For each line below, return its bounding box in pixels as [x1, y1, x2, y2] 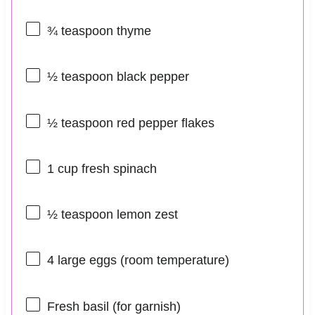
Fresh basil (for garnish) [46, 299, 181, 314]
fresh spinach [77, 161, 157, 176]
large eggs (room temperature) [53, 253, 229, 268]
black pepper [112, 70, 189, 84]
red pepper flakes [112, 115, 214, 130]
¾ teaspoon [46, 24, 113, 39]
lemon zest [112, 207, 178, 222]
